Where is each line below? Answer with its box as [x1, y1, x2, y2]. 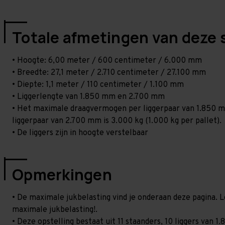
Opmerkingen [12, 164, 112, 185]
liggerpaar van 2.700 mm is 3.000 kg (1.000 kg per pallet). [12, 116, 221, 126]
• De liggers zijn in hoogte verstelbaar [12, 128, 148, 138]
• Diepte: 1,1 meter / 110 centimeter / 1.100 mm [12, 80, 184, 90]
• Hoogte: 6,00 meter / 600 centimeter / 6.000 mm [12, 56, 202, 66]
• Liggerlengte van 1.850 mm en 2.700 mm [12, 92, 165, 102]
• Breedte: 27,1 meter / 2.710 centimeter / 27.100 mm [12, 68, 206, 78]
